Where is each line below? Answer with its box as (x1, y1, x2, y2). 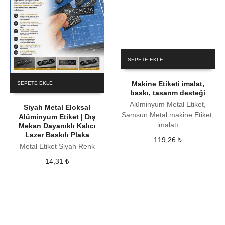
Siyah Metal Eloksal (24, 103, 91, 111)
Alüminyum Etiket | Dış (18, 112, 96, 121)
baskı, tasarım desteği (130, 88, 206, 97)
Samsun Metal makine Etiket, (122, 110, 214, 119)
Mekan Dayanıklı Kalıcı (18, 121, 96, 130)
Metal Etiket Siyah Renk (19, 142, 95, 150)
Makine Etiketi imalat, (131, 79, 204, 88)
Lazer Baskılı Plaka (25, 130, 89, 139)
